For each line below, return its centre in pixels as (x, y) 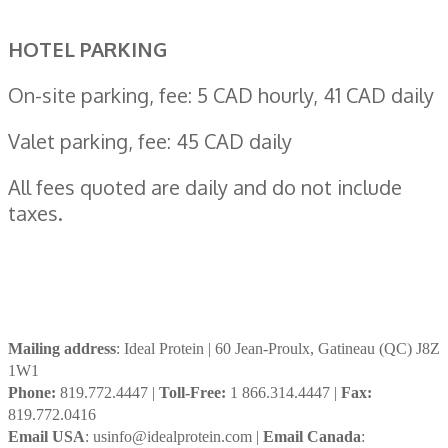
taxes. (35, 212)
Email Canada (312, 436)
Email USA (46, 436)
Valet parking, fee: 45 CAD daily (150, 140)
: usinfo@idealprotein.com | (174, 436)
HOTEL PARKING (87, 48)
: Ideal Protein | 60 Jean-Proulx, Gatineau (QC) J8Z (278, 348)
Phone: (32, 392)
